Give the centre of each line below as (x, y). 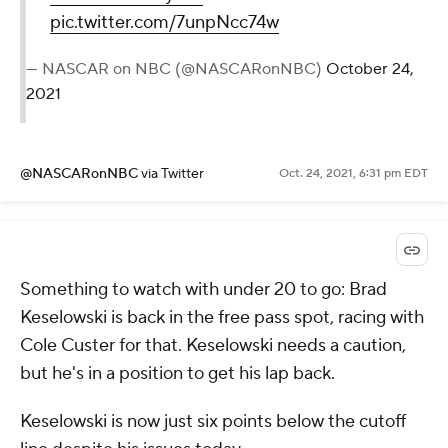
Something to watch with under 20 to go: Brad (203, 290)
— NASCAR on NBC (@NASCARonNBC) (176, 68)
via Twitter (172, 173)
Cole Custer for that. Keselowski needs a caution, (213, 346)
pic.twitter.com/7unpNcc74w (164, 22)
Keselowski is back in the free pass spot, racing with (222, 318)
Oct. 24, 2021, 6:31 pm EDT (353, 173)
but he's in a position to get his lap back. (177, 374)
